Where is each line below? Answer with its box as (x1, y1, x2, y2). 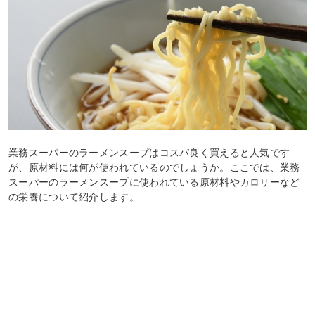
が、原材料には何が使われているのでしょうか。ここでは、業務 (8, 161, 300, 173)
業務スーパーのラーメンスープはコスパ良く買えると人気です (8, 146, 290, 158)
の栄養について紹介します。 (8, 191, 139, 202)
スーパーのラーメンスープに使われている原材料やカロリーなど (8, 176, 300, 188)
